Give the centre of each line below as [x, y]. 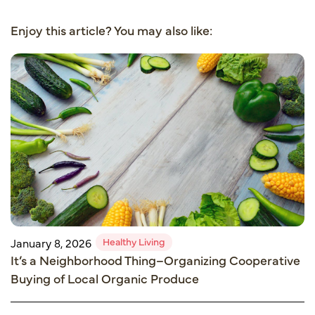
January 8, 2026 [51, 242]
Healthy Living [134, 242]
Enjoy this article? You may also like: [111, 30]
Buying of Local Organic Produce [105, 278]
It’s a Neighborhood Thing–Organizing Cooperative [155, 260]
